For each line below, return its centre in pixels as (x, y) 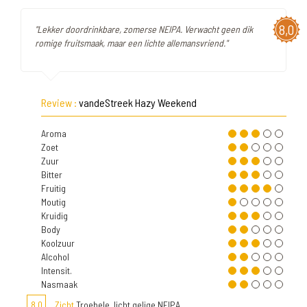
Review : (60, 102)
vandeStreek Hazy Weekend (138, 102)
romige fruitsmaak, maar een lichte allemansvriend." (131, 43)
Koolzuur (58, 243)
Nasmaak (59, 284)
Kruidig (54, 216)
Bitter (52, 174)
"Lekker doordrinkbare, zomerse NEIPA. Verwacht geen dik (144, 29)
